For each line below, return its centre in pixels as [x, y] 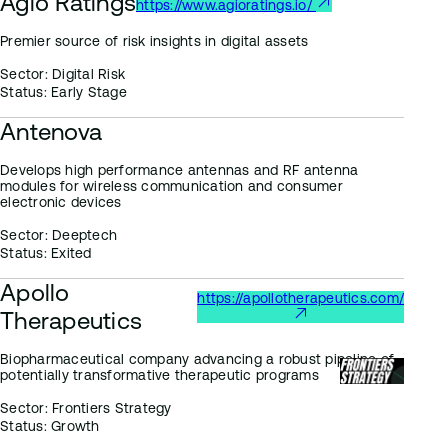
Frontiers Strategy [109, 408]
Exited [69, 253]
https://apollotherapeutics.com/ [300, 298]
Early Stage [86, 92]
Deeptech [82, 235]
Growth [73, 426]
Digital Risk [86, 74]
